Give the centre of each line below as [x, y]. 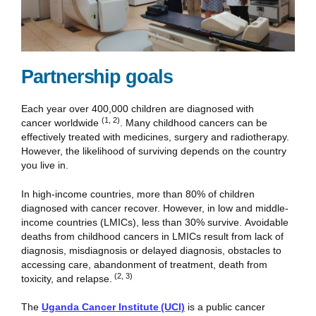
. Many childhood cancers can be [194, 123]
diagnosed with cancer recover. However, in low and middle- [155, 208]
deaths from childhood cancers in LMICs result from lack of [152, 236]
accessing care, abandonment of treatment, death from [144, 264]
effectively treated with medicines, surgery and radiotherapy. [155, 137]
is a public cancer [225, 307]
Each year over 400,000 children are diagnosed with [138, 109]
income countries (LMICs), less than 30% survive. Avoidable [155, 222]
